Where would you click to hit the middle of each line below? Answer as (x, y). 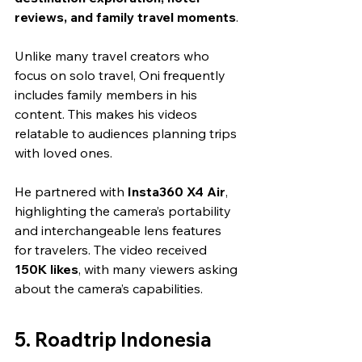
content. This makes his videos (107, 114)
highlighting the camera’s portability (124, 210)
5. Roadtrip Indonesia (113, 339)
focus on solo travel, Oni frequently (122, 75)
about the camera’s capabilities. (109, 288)
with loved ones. (63, 152)
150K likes (46, 269)
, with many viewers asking (160, 269)
